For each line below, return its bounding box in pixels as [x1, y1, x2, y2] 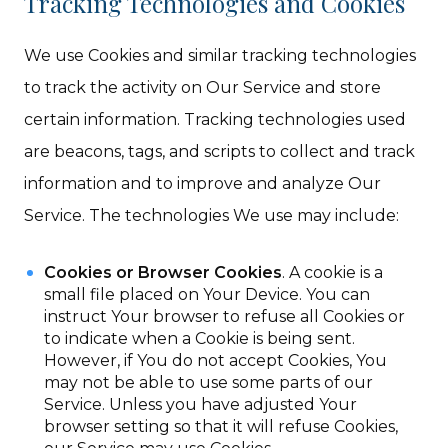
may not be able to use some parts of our [44, 373, 374, 392]
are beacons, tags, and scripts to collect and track [24, 142, 416, 161]
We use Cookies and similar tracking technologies [24, 46, 417, 65]
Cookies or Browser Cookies [44, 263, 283, 282]
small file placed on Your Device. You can [44, 285, 371, 304]
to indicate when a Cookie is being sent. [44, 329, 356, 348]
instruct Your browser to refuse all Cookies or [44, 307, 406, 326]
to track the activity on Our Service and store [24, 78, 382, 97]
